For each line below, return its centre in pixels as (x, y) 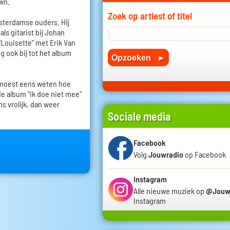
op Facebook (205, 154)
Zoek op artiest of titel (150, 16)
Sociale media (139, 116)
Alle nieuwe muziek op (170, 191)
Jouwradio (166, 154)
